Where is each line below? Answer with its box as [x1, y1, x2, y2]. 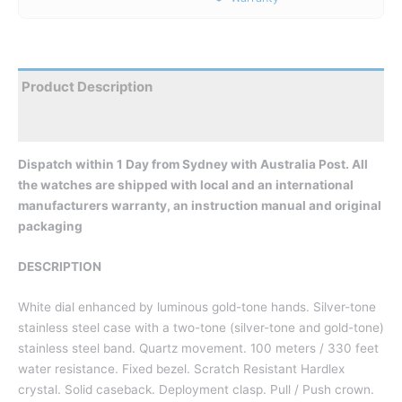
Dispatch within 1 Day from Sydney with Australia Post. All [18, 156, 368, 171]
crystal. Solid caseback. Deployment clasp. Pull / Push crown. [18, 381, 374, 397]
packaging [18, 218, 83, 233]
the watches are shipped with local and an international [18, 177, 354, 192]
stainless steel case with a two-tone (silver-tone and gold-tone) [18, 319, 384, 335]
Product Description [22, 78, 153, 96]
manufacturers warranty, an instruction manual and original [18, 197, 381, 213]
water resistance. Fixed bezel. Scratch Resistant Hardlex [18, 361, 345, 376]
